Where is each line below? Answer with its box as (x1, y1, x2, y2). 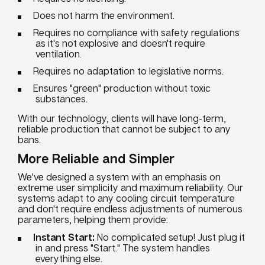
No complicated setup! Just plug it (95, 231, 245, 243)
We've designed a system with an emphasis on (18, 171, 221, 183)
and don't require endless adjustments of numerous (18, 203, 243, 215)
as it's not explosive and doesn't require (35, 37, 205, 49)
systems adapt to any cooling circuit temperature (18, 192, 235, 204)
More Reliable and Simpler (18, 150, 174, 166)
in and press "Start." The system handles (35, 242, 210, 254)
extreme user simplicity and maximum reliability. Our (18, 182, 243, 193)
